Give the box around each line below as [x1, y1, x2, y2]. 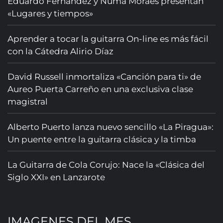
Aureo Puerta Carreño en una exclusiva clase [7, 84, 193, 94]
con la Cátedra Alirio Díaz [7, 46, 113, 56]
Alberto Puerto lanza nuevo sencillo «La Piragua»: [7, 122, 214, 132]
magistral [7, 97, 48, 107]
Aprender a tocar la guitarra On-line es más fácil [7, 34, 209, 44]
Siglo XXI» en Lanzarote [7, 172, 105, 182]
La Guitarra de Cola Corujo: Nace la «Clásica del [7, 160, 205, 170]
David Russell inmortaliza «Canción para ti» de [7, 72, 201, 82]
